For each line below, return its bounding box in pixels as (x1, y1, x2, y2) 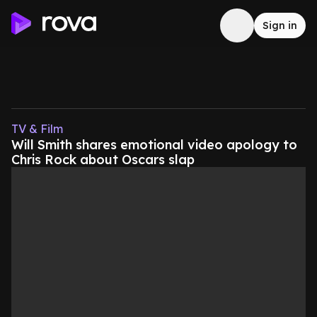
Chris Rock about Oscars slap (11, 151, 195, 168)
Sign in (263, 19, 297, 32)
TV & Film (11, 122, 63, 136)
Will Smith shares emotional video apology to (11, 137, 297, 153)
